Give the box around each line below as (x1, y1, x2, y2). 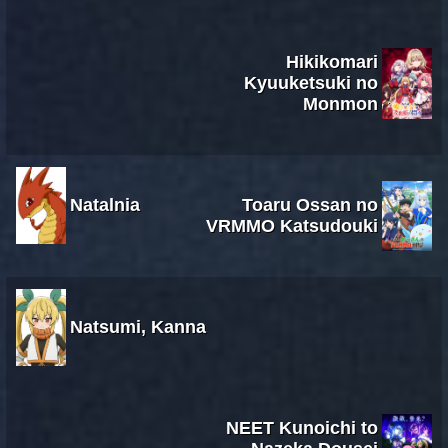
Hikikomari (286, 51, 378, 72)
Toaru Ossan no (242, 194, 378, 215)
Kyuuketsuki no (244, 72, 378, 93)
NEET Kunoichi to (226, 417, 378, 438)
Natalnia (70, 194, 140, 215)
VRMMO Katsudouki (206, 215, 378, 236)
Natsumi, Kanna (70, 316, 206, 337)
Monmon (303, 93, 378, 114)
